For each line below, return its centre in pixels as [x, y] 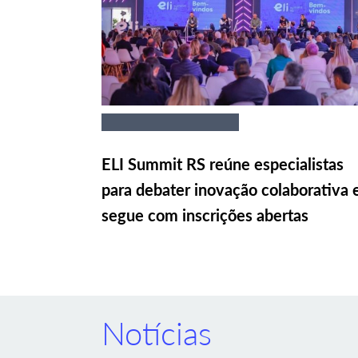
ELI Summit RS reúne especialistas [223, 163]
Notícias [157, 333]
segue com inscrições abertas [205, 215]
